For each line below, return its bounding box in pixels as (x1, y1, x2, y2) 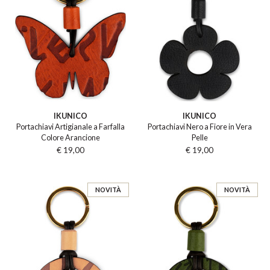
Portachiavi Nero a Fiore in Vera (147, 122, 252, 132)
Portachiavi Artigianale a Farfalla (16, 122, 125, 132)
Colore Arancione (41, 133, 100, 143)
